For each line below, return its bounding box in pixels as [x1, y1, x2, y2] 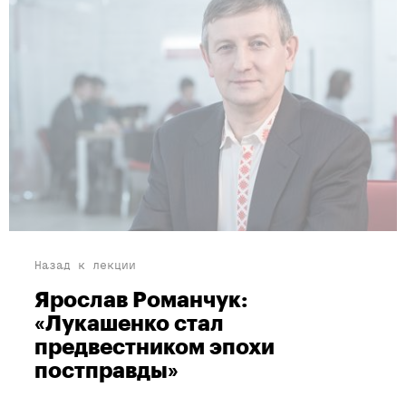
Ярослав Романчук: [34, 288, 248, 311]
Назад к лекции [34, 258, 136, 271]
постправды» [34, 359, 179, 382]
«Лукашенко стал [34, 312, 224, 334]
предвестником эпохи [34, 335, 275, 358]
